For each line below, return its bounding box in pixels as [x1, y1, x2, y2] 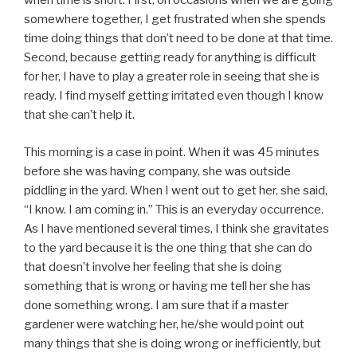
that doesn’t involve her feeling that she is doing [24, 259, 282, 274]
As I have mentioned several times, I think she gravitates [24, 221, 329, 236]
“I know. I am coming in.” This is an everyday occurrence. [24, 202, 324, 217]
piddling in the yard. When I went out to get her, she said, [24, 182, 328, 198]
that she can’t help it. [24, 108, 135, 122]
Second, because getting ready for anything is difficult [24, 50, 316, 65]
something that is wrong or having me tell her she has [24, 278, 311, 293]
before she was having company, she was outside [24, 163, 291, 178]
